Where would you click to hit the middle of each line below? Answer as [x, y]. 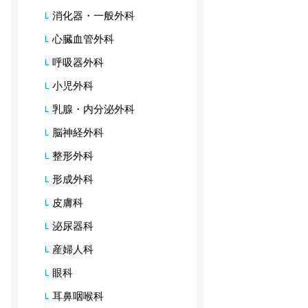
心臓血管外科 [83, 39]
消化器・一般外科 [93, 15]
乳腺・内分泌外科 [93, 109]
